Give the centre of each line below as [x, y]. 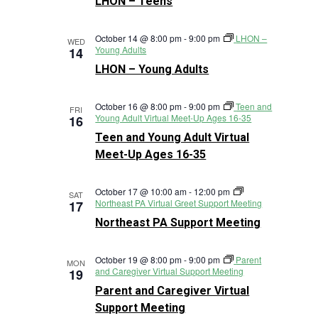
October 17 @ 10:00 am [141, 191]
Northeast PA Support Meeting [178, 223]
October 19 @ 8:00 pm [139, 259]
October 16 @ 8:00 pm [139, 106]
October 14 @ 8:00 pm [139, 38]
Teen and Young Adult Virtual [172, 137]
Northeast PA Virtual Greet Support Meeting [179, 203]
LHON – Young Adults [152, 69]
